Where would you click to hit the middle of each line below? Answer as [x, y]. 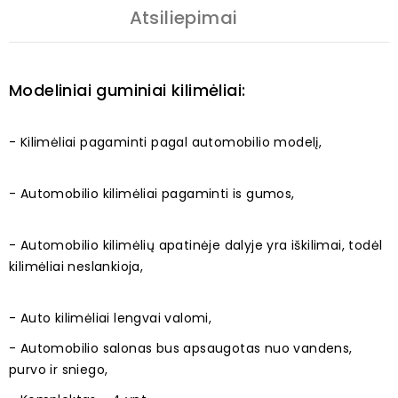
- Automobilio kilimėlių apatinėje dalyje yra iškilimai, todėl [196, 246]
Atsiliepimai [183, 18]
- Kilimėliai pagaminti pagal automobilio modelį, [166, 143]
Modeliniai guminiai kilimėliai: [127, 91]
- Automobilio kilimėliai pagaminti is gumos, [152, 194]
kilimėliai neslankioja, [76, 267]
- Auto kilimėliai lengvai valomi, [111, 318]
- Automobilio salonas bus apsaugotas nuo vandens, [181, 349]
